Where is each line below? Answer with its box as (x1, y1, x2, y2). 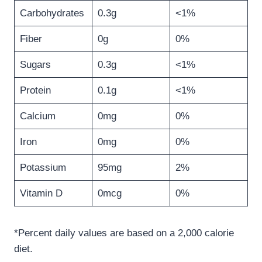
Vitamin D (19, 188, 63, 199)
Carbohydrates (19, 8, 84, 19)
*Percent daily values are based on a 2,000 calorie (14, 227, 234, 239)
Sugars (19, 59, 51, 71)
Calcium (19, 111, 56, 122)
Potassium (19, 162, 66, 174)
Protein (19, 85, 51, 96)
